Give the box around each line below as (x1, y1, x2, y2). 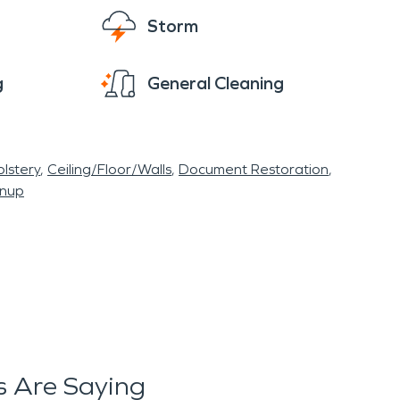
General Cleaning (147, 72, 284, 94)
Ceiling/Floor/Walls (47, 161, 171, 178)
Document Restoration (179, 161, 329, 178)
